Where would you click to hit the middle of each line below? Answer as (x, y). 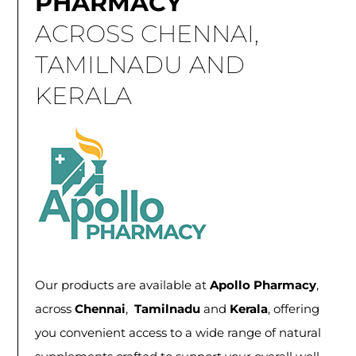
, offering (293, 308)
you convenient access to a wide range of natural (178, 332)
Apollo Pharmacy (263, 284)
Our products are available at (122, 284)
